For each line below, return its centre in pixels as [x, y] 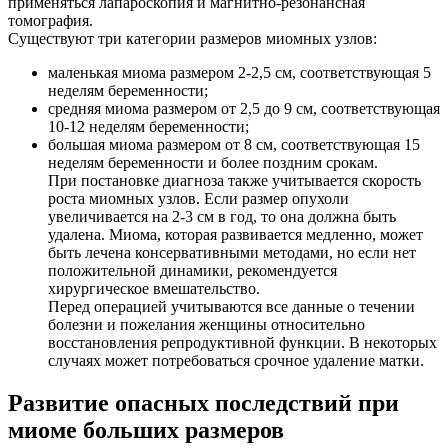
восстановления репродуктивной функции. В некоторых [242, 343]
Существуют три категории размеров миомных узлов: [192, 39]
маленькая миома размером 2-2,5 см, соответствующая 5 [239, 73]
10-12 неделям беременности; [148, 127]
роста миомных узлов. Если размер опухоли [198, 199]
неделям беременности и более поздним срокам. [213, 163]
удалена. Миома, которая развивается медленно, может [235, 235]
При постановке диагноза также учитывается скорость [234, 181]
